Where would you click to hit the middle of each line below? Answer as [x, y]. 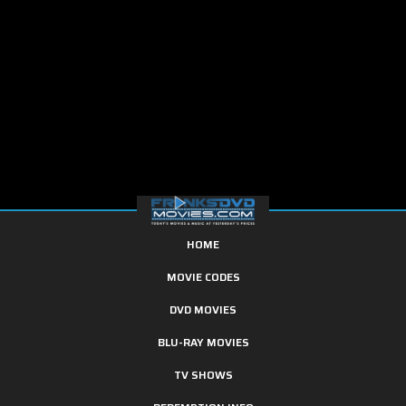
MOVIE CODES [203, 276]
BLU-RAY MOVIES [203, 342]
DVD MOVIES [203, 309]
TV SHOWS [203, 374]
